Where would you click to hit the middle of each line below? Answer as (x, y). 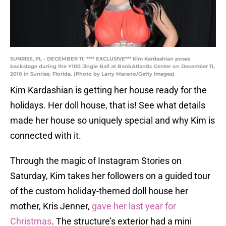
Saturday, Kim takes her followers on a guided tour (110, 176)
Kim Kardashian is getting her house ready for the (108, 90)
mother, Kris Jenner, (50, 206)
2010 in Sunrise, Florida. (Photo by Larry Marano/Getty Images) (92, 74)
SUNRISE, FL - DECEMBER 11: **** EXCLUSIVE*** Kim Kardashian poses (100, 59)
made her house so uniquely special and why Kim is (112, 121)
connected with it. (46, 136)
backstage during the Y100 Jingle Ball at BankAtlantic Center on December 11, (112, 67)
